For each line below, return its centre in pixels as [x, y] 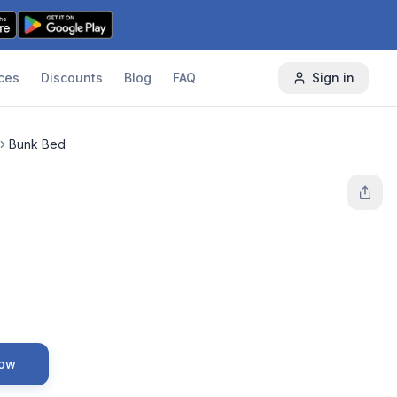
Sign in [333, 78]
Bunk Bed [37, 144]
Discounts [71, 78]
